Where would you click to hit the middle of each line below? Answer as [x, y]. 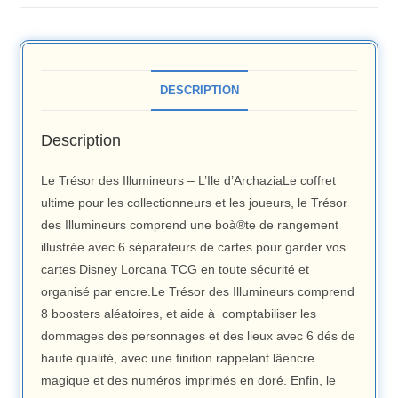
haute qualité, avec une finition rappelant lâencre [178, 358]
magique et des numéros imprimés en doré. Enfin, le [189, 381]
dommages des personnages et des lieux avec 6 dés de [199, 336]
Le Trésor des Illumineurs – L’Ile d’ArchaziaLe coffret [189, 181]
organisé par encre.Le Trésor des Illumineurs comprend [198, 292]
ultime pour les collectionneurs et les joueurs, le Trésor [195, 203]
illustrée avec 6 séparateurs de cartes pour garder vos [194, 247]
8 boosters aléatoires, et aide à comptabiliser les [179, 314]
